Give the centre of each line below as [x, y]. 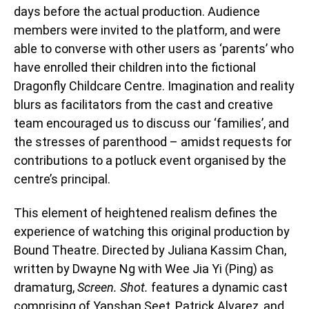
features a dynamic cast [219, 287]
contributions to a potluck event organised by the [150, 161]
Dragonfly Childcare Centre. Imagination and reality [154, 86]
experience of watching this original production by [152, 231]
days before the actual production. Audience [137, 12]
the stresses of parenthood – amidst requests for [153, 142]
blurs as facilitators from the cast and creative [143, 105]
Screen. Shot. [114, 287]
